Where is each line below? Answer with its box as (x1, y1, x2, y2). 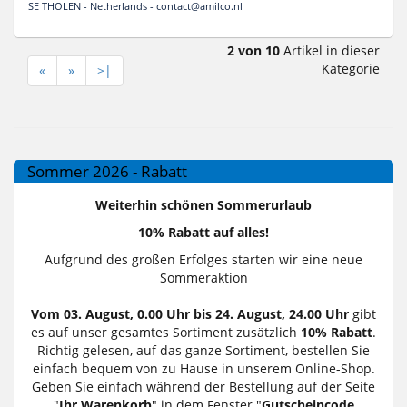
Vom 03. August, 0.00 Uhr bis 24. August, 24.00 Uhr (31, 304, 352, 323)
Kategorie (322, 59, 380, 77)
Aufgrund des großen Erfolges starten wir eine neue (45, 250, 362, 268)
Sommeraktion (159, 268, 248, 286)
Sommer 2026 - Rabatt (27, 160, 187, 182)
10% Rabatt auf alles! (138, 223, 269, 241)
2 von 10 (227, 41, 280, 59)
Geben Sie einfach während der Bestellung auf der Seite (32, 377, 375, 395)
